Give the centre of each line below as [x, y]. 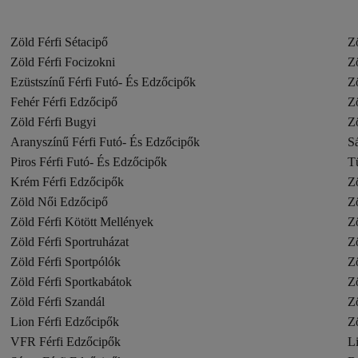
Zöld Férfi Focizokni [63, 62]
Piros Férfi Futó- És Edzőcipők [89, 162]
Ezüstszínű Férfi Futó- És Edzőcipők [103, 82]
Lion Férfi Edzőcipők [65, 322]
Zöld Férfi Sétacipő [60, 42]
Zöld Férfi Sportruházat [70, 242]
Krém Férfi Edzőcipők [68, 182]
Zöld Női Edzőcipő [60, 202]
